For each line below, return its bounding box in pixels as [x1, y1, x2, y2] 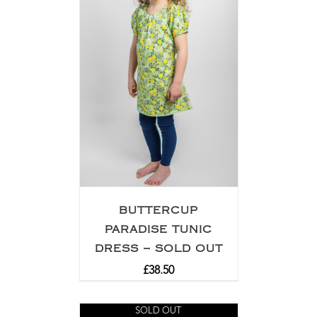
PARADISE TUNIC [105, 225, 212, 234]
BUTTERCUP [119, 206, 198, 214]
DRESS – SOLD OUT [94, 244, 223, 253]
